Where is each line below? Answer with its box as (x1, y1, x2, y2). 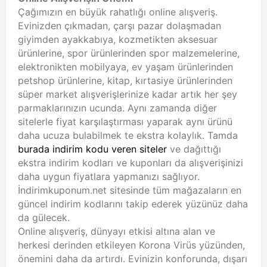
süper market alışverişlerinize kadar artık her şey (18, 88, 237, 100)
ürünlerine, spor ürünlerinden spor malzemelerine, (18, 47, 240, 59)
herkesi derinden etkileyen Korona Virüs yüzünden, (18, 239, 245, 251)
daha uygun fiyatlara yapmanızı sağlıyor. (18, 170, 200, 182)
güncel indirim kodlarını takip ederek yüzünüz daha (18, 198, 248, 210)
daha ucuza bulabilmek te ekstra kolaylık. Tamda (18, 129, 238, 141)
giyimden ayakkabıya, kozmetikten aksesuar (18, 33, 218, 45)
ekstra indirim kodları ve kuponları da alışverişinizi (18, 157, 243, 169)
